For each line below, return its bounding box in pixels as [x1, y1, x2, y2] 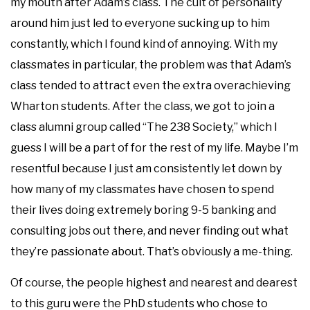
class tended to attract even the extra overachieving [10, 78, 291, 92]
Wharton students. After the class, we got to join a [10, 99, 275, 113]
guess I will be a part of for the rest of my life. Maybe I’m [10, 140, 298, 154]
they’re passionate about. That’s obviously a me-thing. [10, 244, 293, 258]
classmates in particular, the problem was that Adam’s [10, 57, 291, 71]
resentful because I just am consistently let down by [10, 161, 282, 175]
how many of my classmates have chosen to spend [10, 182, 274, 196]
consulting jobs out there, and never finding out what [10, 224, 289, 237]
